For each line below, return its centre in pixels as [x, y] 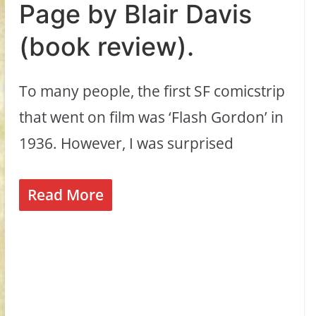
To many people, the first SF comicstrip [152, 91]
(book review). [107, 47]
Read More [66, 194]
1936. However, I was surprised [127, 144]
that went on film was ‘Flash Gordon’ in [152, 117]
